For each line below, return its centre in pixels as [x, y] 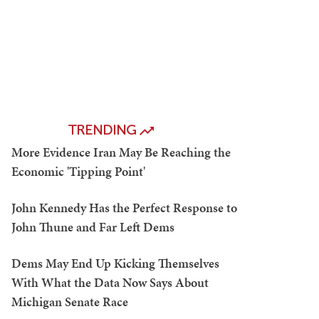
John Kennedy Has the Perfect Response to [124, 208]
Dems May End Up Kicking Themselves [115, 263]
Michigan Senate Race [70, 302]
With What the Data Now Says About [110, 282]
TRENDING [104, 130]
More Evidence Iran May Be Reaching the [121, 152]
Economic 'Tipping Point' [78, 171]
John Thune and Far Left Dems [93, 227]
